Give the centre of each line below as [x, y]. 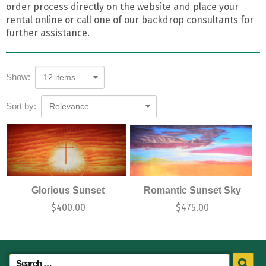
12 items [59, 77]
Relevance [69, 106]
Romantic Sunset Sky [193, 190]
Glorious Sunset [68, 190]
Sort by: [21, 106]
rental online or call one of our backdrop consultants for [130, 20]
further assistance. [48, 33]
